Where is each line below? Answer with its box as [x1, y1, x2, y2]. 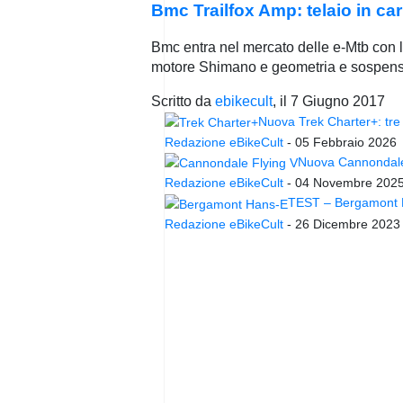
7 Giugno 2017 [291, 93, 385, 109]
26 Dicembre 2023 [295, 216, 400, 231]
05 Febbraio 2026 [295, 135, 397, 150]
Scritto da [151, 93, 215, 109]
